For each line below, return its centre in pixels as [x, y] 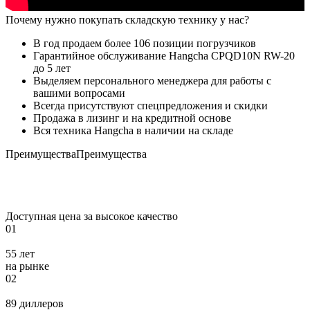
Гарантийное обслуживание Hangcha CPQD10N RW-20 [164, 56]
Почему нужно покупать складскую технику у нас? [127, 20]
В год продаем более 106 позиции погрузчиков [145, 44]
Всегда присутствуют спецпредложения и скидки [151, 106]
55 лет [20, 254]
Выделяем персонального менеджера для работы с [152, 81]
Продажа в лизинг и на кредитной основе [132, 118]
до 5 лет [52, 69]
